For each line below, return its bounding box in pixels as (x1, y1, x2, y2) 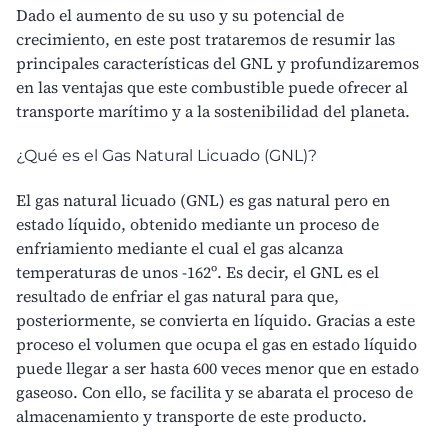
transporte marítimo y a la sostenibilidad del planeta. (16, 99, 410, 122)
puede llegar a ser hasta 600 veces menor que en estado (16, 356, 419, 379)
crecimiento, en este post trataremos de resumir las (16, 27, 395, 50)
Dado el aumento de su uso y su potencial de (16, 3, 344, 26)
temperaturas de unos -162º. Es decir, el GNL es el (16, 260, 379, 283)
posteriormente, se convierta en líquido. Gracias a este (16, 308, 415, 331)
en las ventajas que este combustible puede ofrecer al (16, 75, 408, 98)
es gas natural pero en (225, 188, 390, 211)
